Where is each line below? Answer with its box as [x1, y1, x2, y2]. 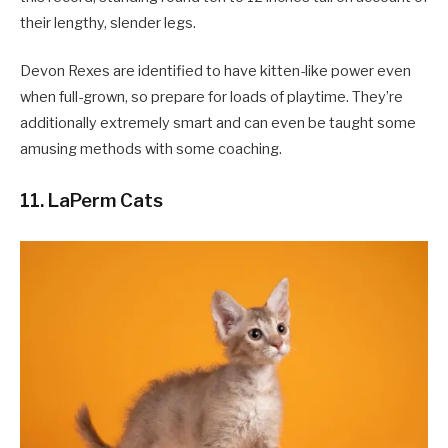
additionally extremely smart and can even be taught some [20, 113, 416, 132]
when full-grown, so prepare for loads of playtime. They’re [20, 87, 403, 106]
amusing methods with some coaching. [20, 139, 282, 158]
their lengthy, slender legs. [20, 13, 199, 32]
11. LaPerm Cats [20, 188, 163, 212]
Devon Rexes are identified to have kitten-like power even [20, 61, 411, 80]
